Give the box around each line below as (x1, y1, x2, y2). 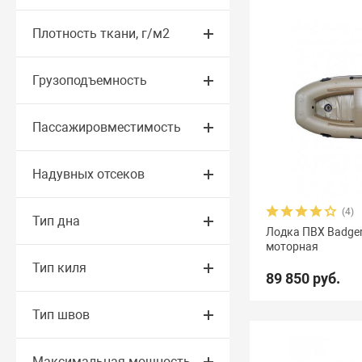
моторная (266, 240, 319, 253)
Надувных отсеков (32, 166, 145, 182)
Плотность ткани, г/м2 (32, 26, 170, 41)
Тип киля (32, 260, 87, 276)
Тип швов (32, 307, 90, 322)
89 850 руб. (266, 270, 341, 287)
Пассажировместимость (32, 120, 182, 135)
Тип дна (32, 213, 81, 229)
